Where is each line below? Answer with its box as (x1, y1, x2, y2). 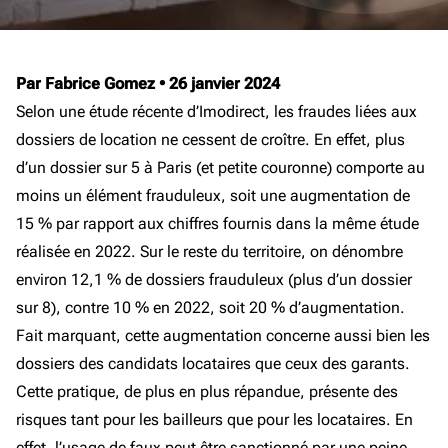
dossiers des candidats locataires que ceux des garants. (16, 354, 410, 373)
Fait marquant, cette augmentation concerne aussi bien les (16, 326, 430, 345)
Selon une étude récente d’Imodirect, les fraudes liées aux (16, 102, 417, 121)
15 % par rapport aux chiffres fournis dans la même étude (16, 214, 419, 233)
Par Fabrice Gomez (16, 74, 159, 93)
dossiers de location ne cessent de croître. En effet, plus (16, 130, 405, 149)
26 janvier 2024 (169, 74, 280, 93)
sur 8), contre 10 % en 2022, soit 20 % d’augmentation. (16, 298, 405, 317)
